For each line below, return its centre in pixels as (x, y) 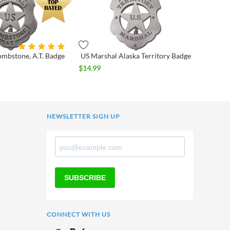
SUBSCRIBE (85, 177)
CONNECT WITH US (79, 215)
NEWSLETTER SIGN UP (83, 117)
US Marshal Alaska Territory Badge (136, 56)
